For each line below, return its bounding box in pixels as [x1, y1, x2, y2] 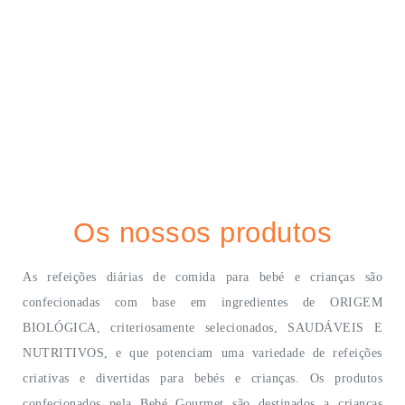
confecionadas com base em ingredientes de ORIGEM [23, 296, 382, 309]
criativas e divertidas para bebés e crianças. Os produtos [23, 372, 382, 385]
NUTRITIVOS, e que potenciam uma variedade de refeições [23, 346, 382, 360]
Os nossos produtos [73, 217, 332, 249]
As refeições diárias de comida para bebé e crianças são [23, 270, 382, 284]
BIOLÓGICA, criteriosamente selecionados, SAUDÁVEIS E [23, 321, 382, 334]
